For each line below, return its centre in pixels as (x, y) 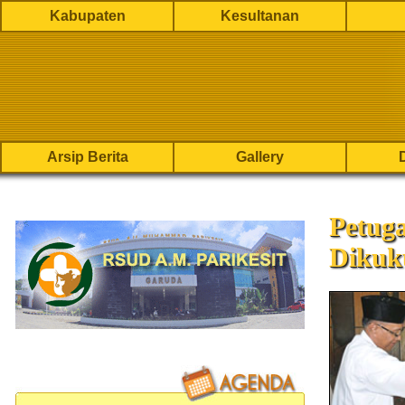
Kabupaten (87, 16)
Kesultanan (260, 16)
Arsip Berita (87, 157)
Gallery (260, 157)
